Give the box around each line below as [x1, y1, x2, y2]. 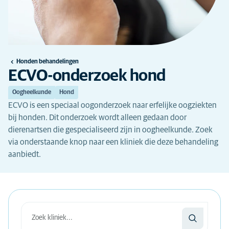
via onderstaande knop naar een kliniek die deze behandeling [8, 138, 218, 146]
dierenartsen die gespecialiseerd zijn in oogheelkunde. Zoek [8, 126, 213, 134]
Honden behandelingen [16, 59, 79, 65]
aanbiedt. [8, 150, 41, 158]
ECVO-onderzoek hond [8, 68, 166, 84]
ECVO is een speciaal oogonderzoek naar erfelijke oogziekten [8, 101, 217, 109]
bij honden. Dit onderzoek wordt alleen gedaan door [8, 113, 187, 122]
